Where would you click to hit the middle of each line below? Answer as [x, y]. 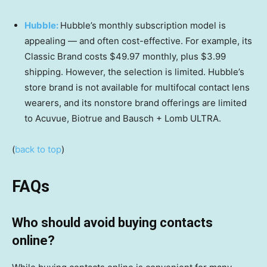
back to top [38, 150]
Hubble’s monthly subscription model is [143, 26]
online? [33, 241]
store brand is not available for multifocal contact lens [137, 88]
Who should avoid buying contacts [112, 223]
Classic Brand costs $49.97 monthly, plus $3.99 [125, 57]
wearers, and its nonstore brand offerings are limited [136, 103]
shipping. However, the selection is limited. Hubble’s [134, 72]
